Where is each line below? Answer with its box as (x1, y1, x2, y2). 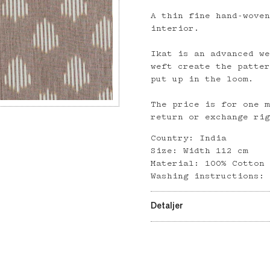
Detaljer (151, 202, 184, 211)
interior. (151, 24, 200, 33)
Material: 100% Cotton (151, 159, 265, 168)
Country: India (151, 134, 227, 143)
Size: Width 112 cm (151, 146, 249, 155)
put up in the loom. (151, 75, 254, 84)
